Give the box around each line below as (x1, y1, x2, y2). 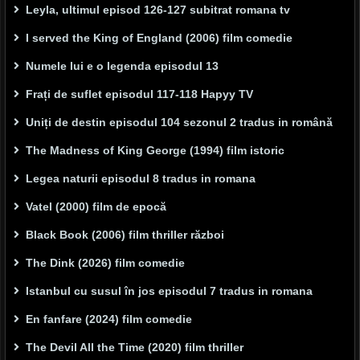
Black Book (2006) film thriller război (26, 228, 224, 241)
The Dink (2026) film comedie (26, 256, 185, 269)
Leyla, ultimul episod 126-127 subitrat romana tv (26, 3, 290, 16)
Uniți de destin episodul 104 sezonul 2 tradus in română (26, 116, 333, 129)
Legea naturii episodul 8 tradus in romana (26, 172, 256, 185)
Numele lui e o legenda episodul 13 (26, 59, 219, 72)
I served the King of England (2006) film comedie (26, 31, 292, 44)
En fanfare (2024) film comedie (26, 313, 192, 325)
